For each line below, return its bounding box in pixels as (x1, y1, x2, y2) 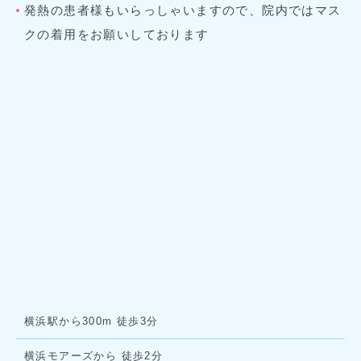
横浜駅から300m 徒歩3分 (24, 315, 159, 328)
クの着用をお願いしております (24, 27, 210, 42)
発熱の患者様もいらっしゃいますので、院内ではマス (24, 3, 342, 18)
